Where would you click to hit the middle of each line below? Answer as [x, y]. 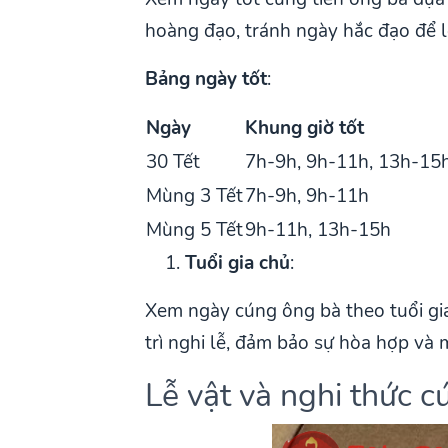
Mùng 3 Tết [195, 195]
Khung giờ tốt [305, 127]
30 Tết [173, 161]
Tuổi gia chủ [238, 262]
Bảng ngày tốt [206, 78]
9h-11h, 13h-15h [318, 229]
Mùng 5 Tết [195, 229]
